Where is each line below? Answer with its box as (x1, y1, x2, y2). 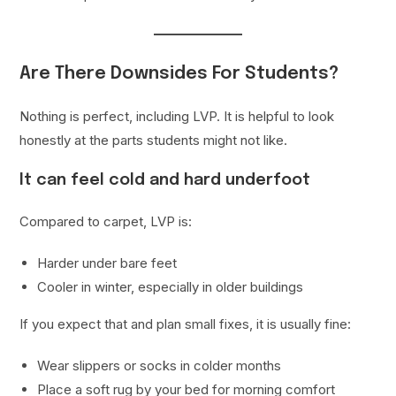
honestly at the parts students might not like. (19, 132, 288, 149)
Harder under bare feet (37, 255, 178, 272)
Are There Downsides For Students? (19, 65, 339, 84)
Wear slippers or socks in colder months (37, 357, 282, 375)
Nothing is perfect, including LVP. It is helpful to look (19, 108, 335, 126)
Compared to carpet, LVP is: (19, 213, 193, 231)
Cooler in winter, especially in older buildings (37, 278, 304, 296)
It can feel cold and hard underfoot (19, 172, 311, 189)
